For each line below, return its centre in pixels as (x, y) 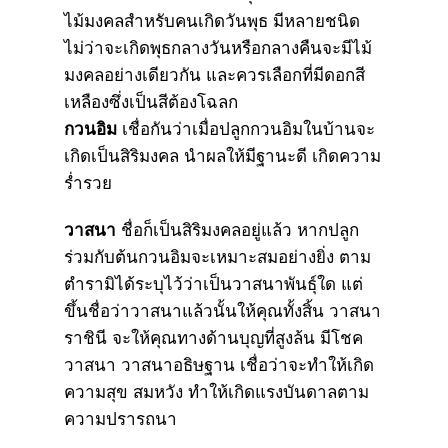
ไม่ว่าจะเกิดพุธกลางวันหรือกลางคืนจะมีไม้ (218, 48)
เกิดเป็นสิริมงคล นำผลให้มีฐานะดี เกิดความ (222, 156)
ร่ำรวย (88, 183)
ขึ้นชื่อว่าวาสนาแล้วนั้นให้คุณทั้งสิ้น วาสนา (222, 311)
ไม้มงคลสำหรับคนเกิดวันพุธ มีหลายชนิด (212, 21)
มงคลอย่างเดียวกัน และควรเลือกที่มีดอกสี (214, 75)
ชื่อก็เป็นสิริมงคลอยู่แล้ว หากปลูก (237, 230)
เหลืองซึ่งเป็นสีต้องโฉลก (151, 102)
